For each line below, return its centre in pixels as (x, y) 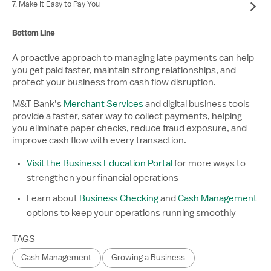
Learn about (53, 198)
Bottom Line (33, 33)
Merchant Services (103, 104)
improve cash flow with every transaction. (99, 140)
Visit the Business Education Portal (100, 163)
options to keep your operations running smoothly (132, 213)
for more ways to (209, 163)
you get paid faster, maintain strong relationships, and (124, 70)
